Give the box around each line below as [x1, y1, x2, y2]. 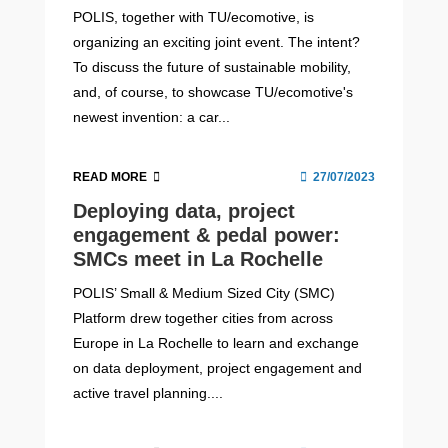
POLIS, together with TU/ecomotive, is [73, 8, 315, 25]
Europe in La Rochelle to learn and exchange [73, 335, 360, 352]
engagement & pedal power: [73, 224, 341, 247]
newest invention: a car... [73, 108, 231, 125]
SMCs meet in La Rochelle [73, 248, 324, 271]
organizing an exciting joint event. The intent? [73, 33, 361, 50]
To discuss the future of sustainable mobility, [73, 58, 352, 75]
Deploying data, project [73, 200, 296, 223]
